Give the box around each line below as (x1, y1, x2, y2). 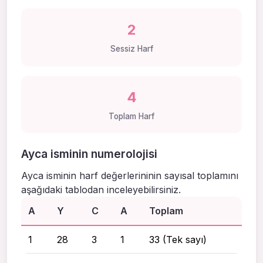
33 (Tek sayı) (149, 233, 207, 245)
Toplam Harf (109, 111, 154, 121)
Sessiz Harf (110, 44, 153, 54)
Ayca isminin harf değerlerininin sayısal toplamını (21, 169, 238, 181)
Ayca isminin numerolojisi (21, 147, 157, 161)
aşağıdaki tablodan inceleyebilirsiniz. (21, 183, 181, 195)
